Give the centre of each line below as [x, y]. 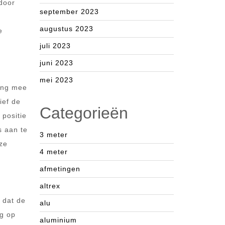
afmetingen [60, 169]
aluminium [58, 220]
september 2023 [69, 12]
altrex [50, 186]
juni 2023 [57, 63]
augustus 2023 [67, 29]
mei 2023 [57, 80]
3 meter [54, 135]
